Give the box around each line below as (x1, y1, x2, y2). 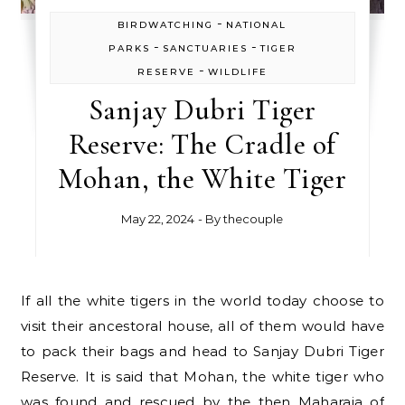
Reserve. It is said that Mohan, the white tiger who (21, 367, 384, 385)
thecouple (223, 211, 284, 226)
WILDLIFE (207, 65, 268, 78)
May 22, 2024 (121, 211, 195, 226)
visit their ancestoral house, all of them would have (21, 316, 384, 334)
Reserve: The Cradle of (68, 126, 336, 162)
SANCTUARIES (162, 42, 248, 54)
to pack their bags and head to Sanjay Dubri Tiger (21, 342, 384, 360)
